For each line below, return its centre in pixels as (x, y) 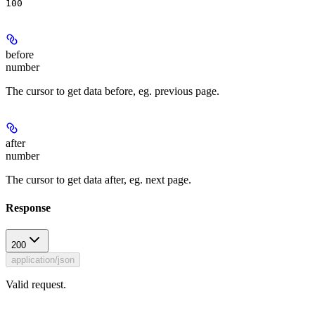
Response (28, 207)
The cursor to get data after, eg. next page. (98, 180)
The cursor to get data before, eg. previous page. (112, 91)
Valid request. (36, 284)
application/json (43, 260)
